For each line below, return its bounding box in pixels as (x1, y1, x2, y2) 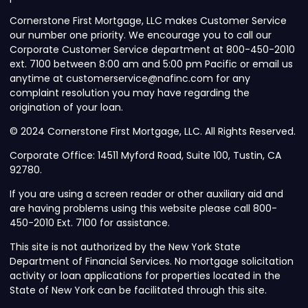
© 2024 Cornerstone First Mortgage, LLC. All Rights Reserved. (10, 124, 296, 139)
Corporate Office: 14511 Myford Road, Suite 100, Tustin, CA (10, 148, 281, 163)
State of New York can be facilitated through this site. (10, 283, 267, 298)
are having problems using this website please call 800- (10, 201, 277, 216)
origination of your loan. (10, 100, 123, 115)
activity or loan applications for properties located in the (10, 269, 280, 283)
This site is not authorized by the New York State (10, 240, 241, 254)
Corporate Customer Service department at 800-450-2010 (10, 43, 295, 57)
